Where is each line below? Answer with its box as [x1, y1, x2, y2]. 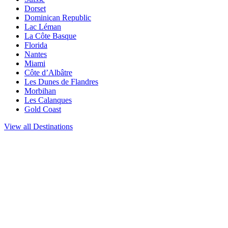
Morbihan [24, 86, 56, 95]
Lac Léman [24, 22, 61, 31]
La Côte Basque [24, 31, 76, 40]
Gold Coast [24, 104, 61, 113]
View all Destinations [4, 122, 73, 131]
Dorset [24, 4, 46, 13]
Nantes [24, 49, 47, 59]
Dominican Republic [24, 13, 91, 22]
